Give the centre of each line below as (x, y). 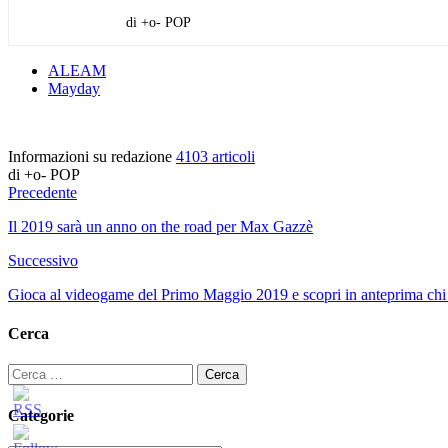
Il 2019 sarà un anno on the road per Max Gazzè (160, 226)
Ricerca (31, 372)
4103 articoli (215, 156)
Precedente (42, 192)
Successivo (43, 260)
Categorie (41, 415)
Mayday (74, 88)
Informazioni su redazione (92, 156)
